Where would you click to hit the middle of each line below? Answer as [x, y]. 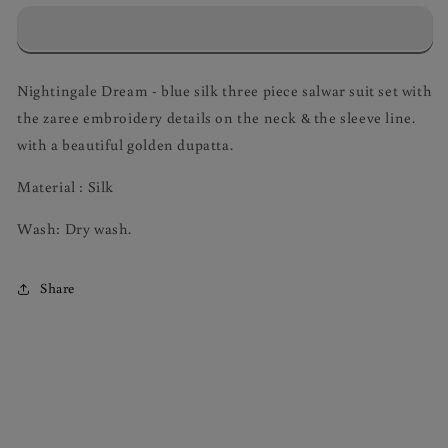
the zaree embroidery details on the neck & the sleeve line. [216, 117]
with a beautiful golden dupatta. [127, 144]
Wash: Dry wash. [74, 228]
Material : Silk [67, 186]
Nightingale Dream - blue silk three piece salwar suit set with [225, 90]
